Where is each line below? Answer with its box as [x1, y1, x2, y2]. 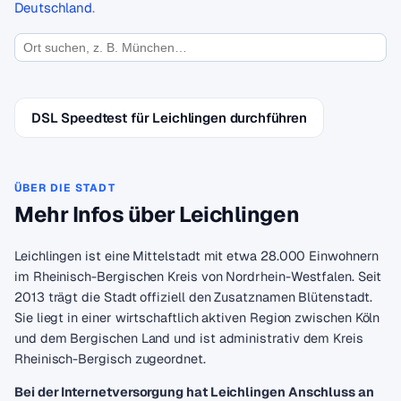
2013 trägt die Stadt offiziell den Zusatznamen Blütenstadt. [14, 288, 372, 305]
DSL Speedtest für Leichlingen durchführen [31, 109, 307, 126]
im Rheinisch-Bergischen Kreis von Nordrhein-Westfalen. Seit [14, 268, 381, 285]
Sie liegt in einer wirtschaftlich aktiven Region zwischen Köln [14, 309, 380, 326]
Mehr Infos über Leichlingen [14, 200, 300, 228]
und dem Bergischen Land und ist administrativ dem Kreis [14, 329, 363, 346]
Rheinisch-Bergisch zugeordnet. [14, 350, 206, 367]
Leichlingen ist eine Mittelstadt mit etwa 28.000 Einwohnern [14, 247, 379, 264]
